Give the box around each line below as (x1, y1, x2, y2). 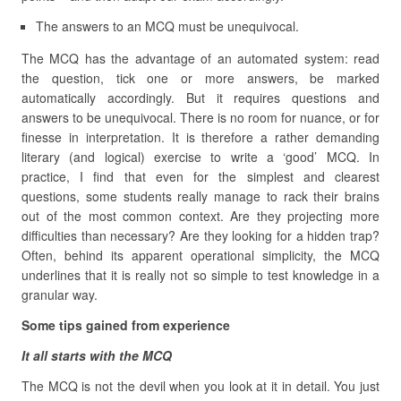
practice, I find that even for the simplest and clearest (21, 167, 380, 185)
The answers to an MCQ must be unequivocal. (36, 17, 299, 35)
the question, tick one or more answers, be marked (21, 69, 380, 87)
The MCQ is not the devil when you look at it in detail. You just (21, 377, 380, 395)
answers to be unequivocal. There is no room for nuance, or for (21, 108, 380, 126)
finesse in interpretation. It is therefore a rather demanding (21, 128, 380, 146)
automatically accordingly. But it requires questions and (21, 89, 380, 107)
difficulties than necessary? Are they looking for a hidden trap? (21, 226, 380, 244)
